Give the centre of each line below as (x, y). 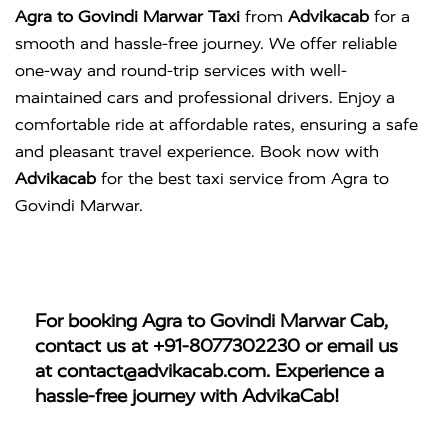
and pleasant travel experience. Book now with (197, 151)
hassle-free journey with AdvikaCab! (187, 396)
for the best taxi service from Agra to (242, 178)
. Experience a (325, 371)
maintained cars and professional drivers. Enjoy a (205, 97)
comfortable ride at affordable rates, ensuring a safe (216, 124)
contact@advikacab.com (161, 371)
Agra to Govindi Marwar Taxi (127, 16)
